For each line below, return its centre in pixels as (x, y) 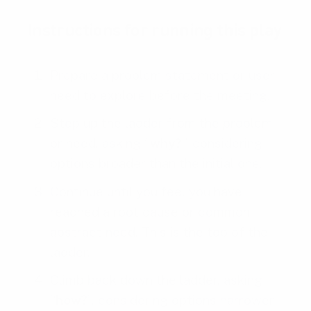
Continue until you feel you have (146, 191)
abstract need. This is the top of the (159, 232)
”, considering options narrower (181, 300)
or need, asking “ (100, 143)
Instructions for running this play (155, 30)
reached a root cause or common (150, 211)
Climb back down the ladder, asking (156, 280)
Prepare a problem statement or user (162, 75)
